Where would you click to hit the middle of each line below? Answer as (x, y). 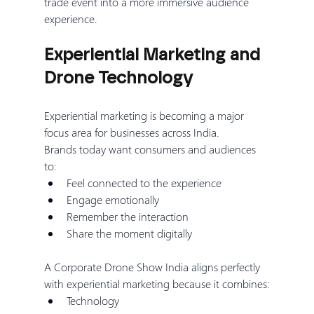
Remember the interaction (127, 216)
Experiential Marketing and (154, 55)
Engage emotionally (112, 199)
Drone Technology (118, 78)
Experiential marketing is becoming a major (145, 115)
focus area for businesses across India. (131, 132)
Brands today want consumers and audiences (151, 149)
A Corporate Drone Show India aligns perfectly (153, 266)
